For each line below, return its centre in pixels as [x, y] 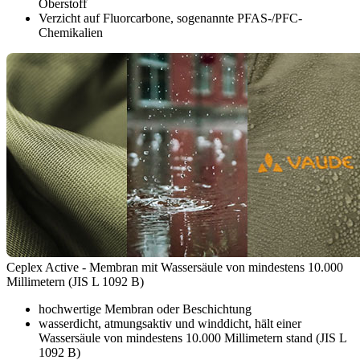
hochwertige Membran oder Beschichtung [145, 309]
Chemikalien [71, 33]
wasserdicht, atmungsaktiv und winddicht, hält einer [170, 324]
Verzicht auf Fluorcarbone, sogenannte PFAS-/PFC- [170, 18]
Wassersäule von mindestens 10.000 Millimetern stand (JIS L [192, 338]
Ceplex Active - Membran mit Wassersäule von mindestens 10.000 [175, 268]
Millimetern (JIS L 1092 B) [75, 282]
